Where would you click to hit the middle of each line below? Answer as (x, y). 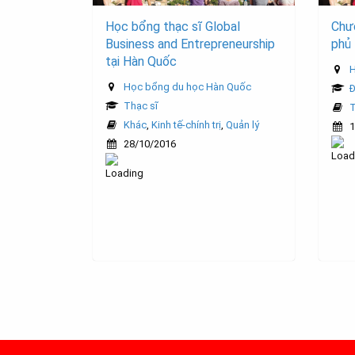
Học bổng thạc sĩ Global (173, 27)
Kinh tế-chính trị (186, 125)
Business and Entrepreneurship (190, 44)
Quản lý (242, 125)
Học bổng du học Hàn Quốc (187, 87)
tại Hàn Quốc (141, 62)
